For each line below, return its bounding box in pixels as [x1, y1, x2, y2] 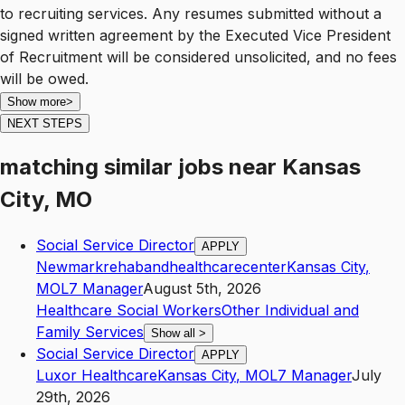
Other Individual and [221, 300, 359, 319]
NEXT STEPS [7, 116, 82, 130]
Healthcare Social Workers [36, 300, 221, 319]
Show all [151, 325, 199, 340]
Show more [7, 94, 66, 108]
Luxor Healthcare [36, 365, 157, 384]
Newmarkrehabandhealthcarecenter [36, 257, 287, 276]
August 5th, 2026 [143, 278, 261, 297]
